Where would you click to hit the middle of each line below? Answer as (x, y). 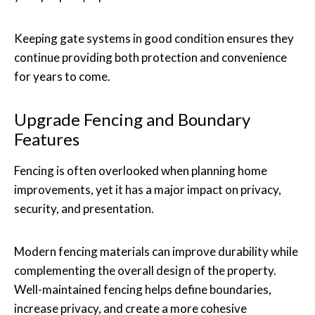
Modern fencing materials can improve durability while (156, 251)
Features (47, 139)
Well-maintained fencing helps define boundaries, (143, 289)
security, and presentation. (84, 208)
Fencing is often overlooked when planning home (141, 170)
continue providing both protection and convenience (150, 57)
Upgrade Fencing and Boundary (132, 119)
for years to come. (62, 76)
